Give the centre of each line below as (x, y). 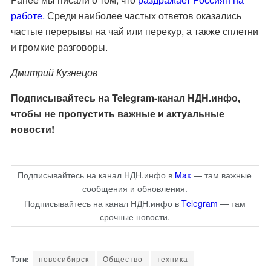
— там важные (222, 175)
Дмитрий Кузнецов (55, 73)
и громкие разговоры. (59, 47)
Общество (122, 258)
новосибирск (64, 258)
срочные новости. (135, 216)
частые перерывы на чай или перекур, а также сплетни (134, 31)
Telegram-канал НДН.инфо (175, 98)
